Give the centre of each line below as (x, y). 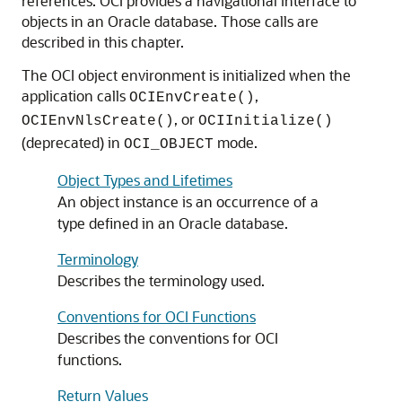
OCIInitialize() (266, 121)
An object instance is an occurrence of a (188, 201)
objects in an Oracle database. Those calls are (170, 21)
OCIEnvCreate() (192, 98)
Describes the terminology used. (161, 280)
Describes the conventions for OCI (168, 338)
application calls (75, 96)
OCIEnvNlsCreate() (98, 121)
